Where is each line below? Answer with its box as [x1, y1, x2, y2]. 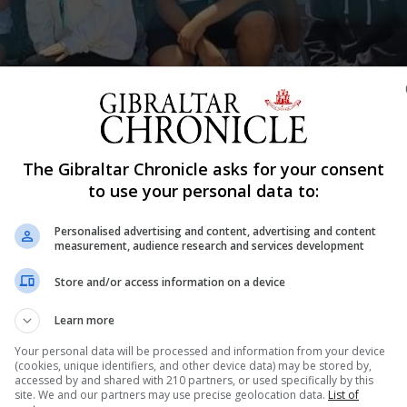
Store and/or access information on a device [55, 274, 285, 290]
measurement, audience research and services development [55, 237, 364, 253]
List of [328, 386, 359, 402]
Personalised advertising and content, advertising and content [55, 223, 376, 239]
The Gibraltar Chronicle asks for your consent [23, 157, 384, 180]
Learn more [55, 312, 114, 328]
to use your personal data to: [88, 179, 319, 202]
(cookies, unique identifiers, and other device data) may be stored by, [15, 357, 372, 373]
